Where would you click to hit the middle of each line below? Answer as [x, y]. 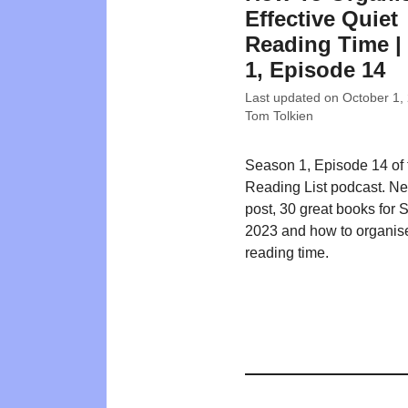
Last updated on [294, 97]
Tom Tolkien [279, 116]
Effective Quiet [321, 19]
